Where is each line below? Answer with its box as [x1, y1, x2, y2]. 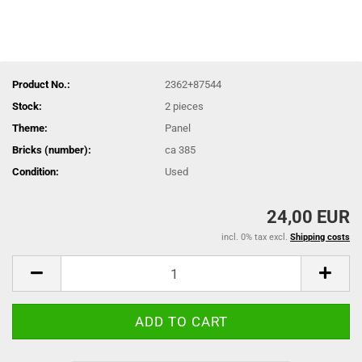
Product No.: [12, 78, 70, 90]
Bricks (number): [12, 143, 91, 156]
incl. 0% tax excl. [221, 232, 290, 242]
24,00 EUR [267, 207, 350, 227]
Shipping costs [290, 232, 350, 242]
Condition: [12, 165, 59, 178]
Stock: [12, 99, 42, 112]
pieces [173, 99, 204, 112]
